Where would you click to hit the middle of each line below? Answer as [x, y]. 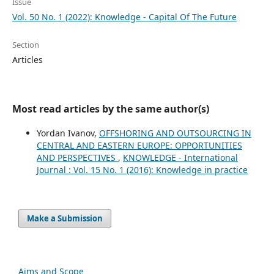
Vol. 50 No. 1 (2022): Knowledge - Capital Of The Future [124, 17]
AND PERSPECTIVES [77, 157]
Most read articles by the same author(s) [110, 109]
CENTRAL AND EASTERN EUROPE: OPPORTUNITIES [139, 145]
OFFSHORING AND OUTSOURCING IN [175, 133]
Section [25, 44]
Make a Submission [65, 218]
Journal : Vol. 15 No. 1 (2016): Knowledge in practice [142, 169]
